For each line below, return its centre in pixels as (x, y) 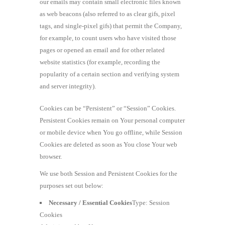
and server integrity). (68, 86)
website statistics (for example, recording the (100, 62)
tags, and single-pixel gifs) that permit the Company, (111, 26)
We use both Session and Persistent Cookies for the (108, 173)
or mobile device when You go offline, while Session (111, 132)
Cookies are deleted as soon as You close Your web (108, 144)
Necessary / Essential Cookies (90, 202)
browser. (51, 156)
